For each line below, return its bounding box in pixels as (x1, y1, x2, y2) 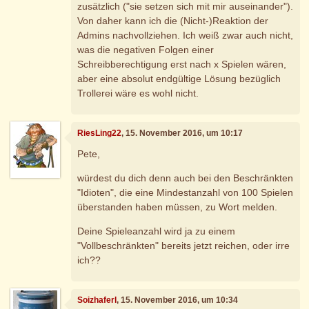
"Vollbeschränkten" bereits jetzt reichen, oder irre (77, 239, 290, 251)
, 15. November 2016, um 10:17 (121, 128, 243, 139)
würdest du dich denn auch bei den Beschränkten (77, 172, 294, 183)
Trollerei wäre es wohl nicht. (77, 87, 199, 99)
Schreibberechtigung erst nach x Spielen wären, (77, 58, 287, 70)
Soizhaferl (77, 295, 117, 306)
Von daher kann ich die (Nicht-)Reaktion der (77, 14, 269, 26)
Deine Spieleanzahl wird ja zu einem (77, 225, 236, 237)
